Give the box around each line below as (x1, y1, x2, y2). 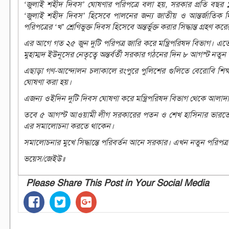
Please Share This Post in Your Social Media (26, 177, 209, 189)
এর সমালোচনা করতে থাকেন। (24, 121, 114, 131)
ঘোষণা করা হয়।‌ (24, 77, 72, 87)
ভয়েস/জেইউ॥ (24, 153, 65, 164)
